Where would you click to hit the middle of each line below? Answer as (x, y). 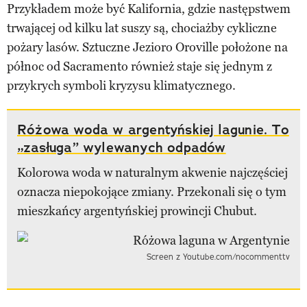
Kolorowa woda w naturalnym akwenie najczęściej (152, 172)
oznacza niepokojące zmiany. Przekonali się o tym (152, 192)
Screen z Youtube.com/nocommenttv (218, 256)
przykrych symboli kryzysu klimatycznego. (121, 85)
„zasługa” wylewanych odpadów (122, 147)
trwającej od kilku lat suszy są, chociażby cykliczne (142, 28)
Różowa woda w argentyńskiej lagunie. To (153, 129)
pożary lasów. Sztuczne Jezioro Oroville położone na (147, 47)
